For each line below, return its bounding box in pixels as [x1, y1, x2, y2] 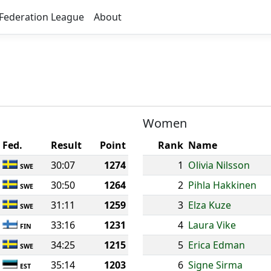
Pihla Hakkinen [188, 178, 256, 192]
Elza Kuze [188, 198, 231, 212]
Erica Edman [188, 238, 245, 252]
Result [51, 139, 82, 152]
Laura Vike [188, 218, 236, 232]
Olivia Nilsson [188, 158, 250, 172]
